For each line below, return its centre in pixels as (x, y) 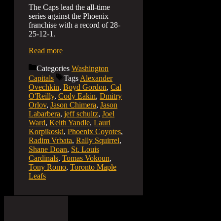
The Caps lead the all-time (69, 7)
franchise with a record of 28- (74, 25)
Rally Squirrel (98, 140)
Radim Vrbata (50, 140)
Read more (46, 51)
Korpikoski (46, 131)
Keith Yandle (70, 123)
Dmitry (111, 96)
